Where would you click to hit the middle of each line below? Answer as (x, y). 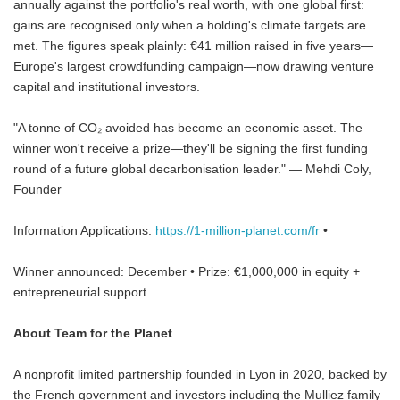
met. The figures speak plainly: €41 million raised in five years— (193, 46)
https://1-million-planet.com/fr (236, 231)
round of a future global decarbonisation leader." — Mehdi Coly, (192, 169)
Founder (37, 190)
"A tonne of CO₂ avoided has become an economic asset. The (188, 128)
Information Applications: (83, 231)
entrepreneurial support (80, 292)
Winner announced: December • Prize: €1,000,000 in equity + (187, 272)
